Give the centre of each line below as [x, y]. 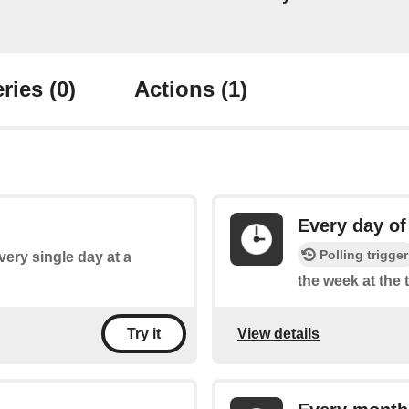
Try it [144, 334]
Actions [178, 89]
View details [278, 333]
